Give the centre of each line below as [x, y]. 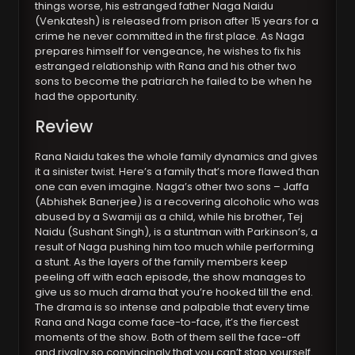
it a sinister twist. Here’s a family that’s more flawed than [177, 172]
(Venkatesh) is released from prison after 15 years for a [177, 21]
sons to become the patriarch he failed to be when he [174, 82]
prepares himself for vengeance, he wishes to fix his [168, 52]
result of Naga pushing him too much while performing [175, 247]
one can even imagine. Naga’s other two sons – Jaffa [172, 187]
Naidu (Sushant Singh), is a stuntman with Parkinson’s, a [177, 232]
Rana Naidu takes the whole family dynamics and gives [177, 157]
